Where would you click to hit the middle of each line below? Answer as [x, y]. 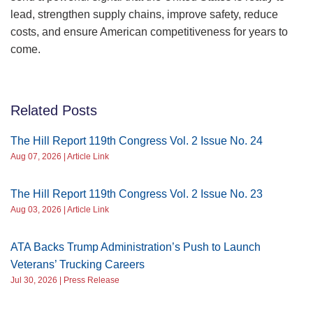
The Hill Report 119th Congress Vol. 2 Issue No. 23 [137, 194]
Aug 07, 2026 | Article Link [60, 157]
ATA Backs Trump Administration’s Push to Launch [136, 247]
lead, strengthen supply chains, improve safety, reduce [144, 15]
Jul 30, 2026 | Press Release [65, 281]
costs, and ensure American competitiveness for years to [149, 32]
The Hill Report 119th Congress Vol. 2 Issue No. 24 [137, 141]
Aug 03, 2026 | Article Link [60, 210]
